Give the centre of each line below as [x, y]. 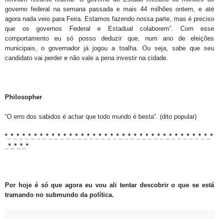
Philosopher [23, 97]
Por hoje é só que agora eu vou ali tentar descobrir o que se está [109, 185]
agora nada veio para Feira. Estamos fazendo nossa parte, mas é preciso [109, 19]
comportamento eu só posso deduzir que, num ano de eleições [109, 39]
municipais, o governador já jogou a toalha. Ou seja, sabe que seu [109, 48]
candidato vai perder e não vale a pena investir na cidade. [87, 58]
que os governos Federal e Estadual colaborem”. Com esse [109, 29]
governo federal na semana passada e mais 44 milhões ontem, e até [109, 9]
